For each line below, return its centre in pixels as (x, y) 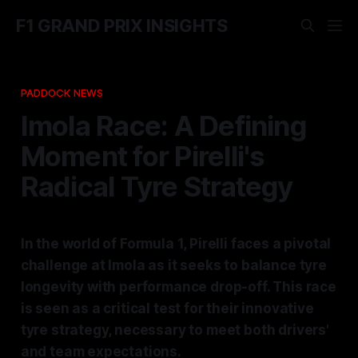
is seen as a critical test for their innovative (167, 308)
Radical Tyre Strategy (157, 186)
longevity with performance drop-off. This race (178, 286)
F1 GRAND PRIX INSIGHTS (122, 26)
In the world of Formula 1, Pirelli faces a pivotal (176, 243)
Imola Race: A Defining (163, 125)
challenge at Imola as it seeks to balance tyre (173, 265)
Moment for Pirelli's (143, 155)
